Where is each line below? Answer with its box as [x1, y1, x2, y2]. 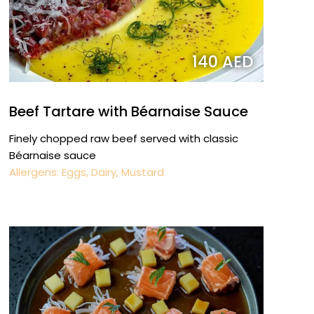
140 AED [191, 50, 253, 73]
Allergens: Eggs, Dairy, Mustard [8, 164, 164, 179]
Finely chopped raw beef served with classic [8, 130, 238, 146]
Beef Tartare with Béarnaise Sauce [8, 101, 248, 121]
